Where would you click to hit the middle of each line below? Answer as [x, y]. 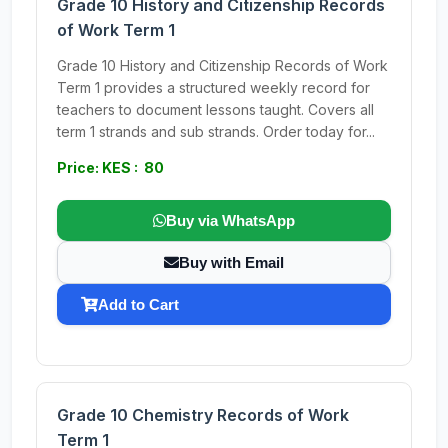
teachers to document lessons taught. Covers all [215, 109]
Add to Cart [138, 304]
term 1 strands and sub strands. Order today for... [216, 131]
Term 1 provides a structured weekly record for [213, 87]
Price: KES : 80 [110, 167]
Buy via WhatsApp [230, 220]
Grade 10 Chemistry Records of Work [203, 415]
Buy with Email [231, 262]
